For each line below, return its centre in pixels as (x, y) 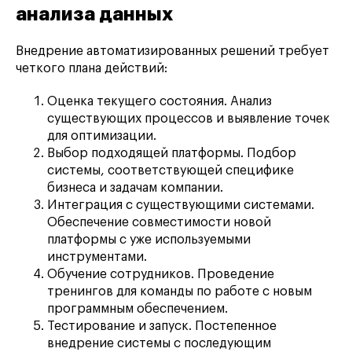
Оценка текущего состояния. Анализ (159, 102)
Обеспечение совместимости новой (159, 223)
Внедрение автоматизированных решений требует (172, 51)
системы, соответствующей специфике (170, 171)
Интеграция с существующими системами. (181, 205)
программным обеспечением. (137, 309)
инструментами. (97, 257)
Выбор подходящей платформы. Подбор (172, 154)
